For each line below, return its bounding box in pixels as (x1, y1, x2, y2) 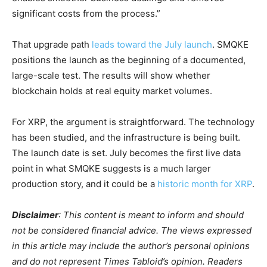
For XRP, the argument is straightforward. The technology (12, 116, 254, 128)
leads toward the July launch (92, 38, 212, 50)
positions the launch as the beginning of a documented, (12, 54, 246, 66)
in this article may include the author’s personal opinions (12, 240, 250, 252)
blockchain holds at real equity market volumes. (12, 85, 212, 97)
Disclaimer (12, 209, 58, 221)
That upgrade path (12, 38, 92, 50)
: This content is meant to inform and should (58, 209, 244, 221)
